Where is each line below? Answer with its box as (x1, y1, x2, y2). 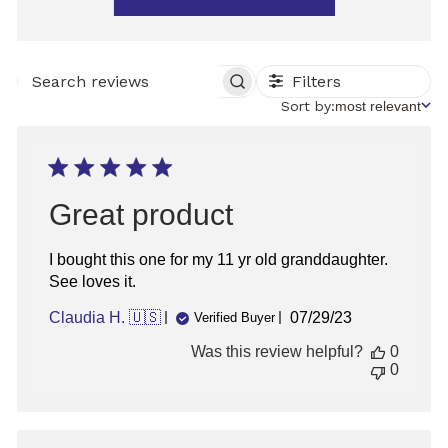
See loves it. (49, 272, 136, 290)
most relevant (335, 97, 421, 114)
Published (320, 307, 397, 327)
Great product (49, 197, 233, 231)
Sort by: (281, 97, 335, 114)
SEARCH (135, 79, 213, 95)
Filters (292, 71, 342, 91)
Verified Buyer (194, 310, 275, 326)
